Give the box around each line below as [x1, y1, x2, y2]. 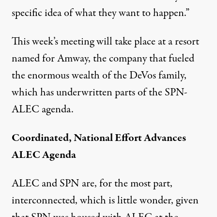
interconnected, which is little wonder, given [12, 192, 199, 208]
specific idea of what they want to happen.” [12, 5, 189, 21]
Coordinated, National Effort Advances [12, 130, 186, 146]
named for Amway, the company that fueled [12, 50, 194, 66]
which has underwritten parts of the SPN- [12, 84, 187, 100]
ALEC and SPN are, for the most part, [12, 175, 172, 191]
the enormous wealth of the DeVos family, [12, 67, 186, 83]
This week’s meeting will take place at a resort [12, 33, 199, 49]
